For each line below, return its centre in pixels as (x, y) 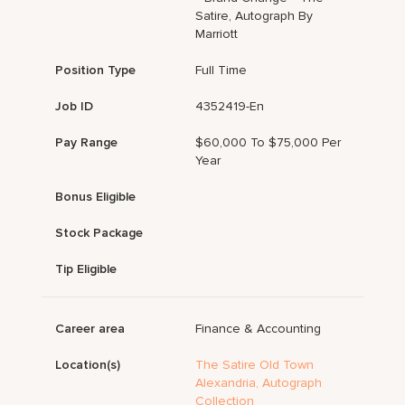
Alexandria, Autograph (259, 383)
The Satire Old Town (255, 365)
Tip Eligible (86, 269)
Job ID (75, 107)
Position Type (96, 71)
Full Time (221, 71)
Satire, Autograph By (254, 16)
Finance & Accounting (259, 329)
